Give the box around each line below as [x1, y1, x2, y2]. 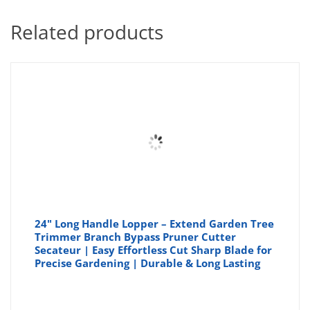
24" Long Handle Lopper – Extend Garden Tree [35, 217, 275, 231]
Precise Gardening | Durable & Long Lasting [35, 256, 261, 271]
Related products [10, 19, 163, 45]
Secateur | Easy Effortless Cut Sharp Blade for [35, 243, 273, 257]
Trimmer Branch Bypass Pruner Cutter [35, 230, 237, 244]
